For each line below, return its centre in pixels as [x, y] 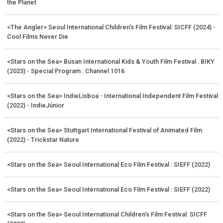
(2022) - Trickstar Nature [43, 139]
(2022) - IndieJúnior [35, 105]
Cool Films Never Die [37, 36]
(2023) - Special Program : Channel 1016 [65, 71]
